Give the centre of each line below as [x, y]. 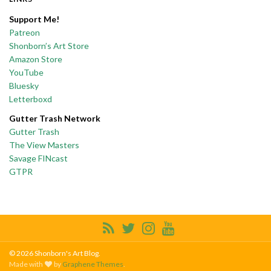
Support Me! [34, 19]
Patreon [24, 32]
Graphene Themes [93, 264]
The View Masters [44, 145]
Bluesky [24, 86]
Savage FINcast [38, 158]
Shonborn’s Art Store [49, 46]
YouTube [26, 72]
